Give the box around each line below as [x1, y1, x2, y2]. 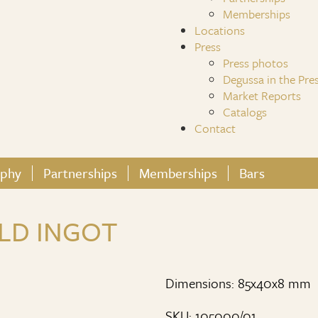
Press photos [223, 54, 288, 72]
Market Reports [223, 87, 301, 104]
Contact [194, 119, 236, 137]
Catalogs [223, 103, 267, 121]
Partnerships [43, 163, 117, 182]
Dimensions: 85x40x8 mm [165, 273, 311, 292]
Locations [194, 21, 245, 39]
